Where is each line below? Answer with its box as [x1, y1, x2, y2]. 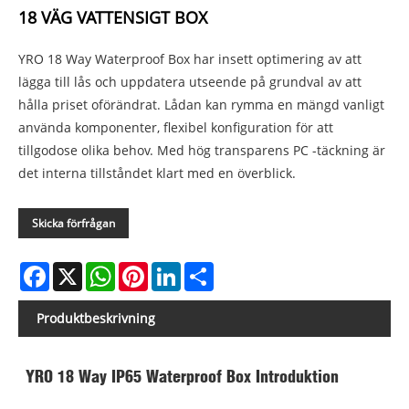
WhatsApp [115, 259, 178, 278]
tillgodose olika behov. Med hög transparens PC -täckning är [18, 141, 385, 159]
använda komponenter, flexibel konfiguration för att [18, 118, 333, 136]
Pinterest [148, 259, 203, 278]
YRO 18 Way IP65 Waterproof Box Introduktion [26, 369, 340, 380]
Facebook [49, 259, 106, 278]
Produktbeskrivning [37, 309, 155, 327]
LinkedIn [181, 259, 233, 278]
